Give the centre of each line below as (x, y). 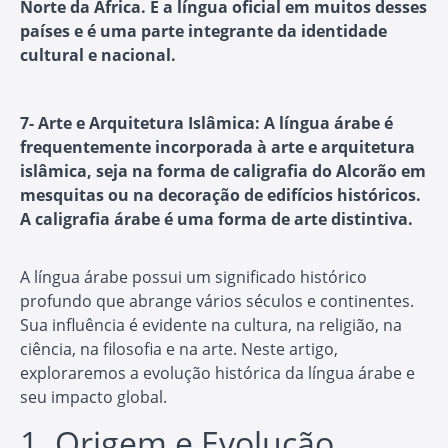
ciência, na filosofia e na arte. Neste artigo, (179, 348)
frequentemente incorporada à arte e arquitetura (217, 146)
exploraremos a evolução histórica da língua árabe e (217, 372)
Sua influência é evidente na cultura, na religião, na (211, 324)
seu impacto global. (93, 396)
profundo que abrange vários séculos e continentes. (217, 300)
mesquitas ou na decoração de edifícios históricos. (220, 194)
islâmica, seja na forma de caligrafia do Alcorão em (223, 170)
